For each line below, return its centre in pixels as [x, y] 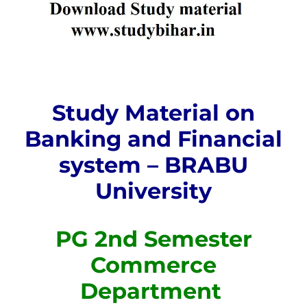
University [153, 191]
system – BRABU [153, 165]
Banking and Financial [153, 139]
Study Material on [153, 113]
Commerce [153, 265]
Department [153, 291]
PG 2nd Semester [153, 239]
